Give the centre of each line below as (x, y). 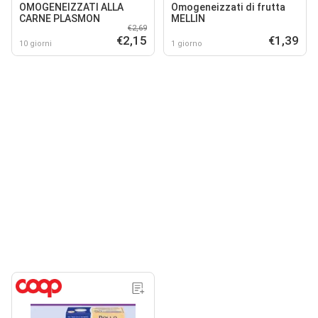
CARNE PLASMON (60, 18)
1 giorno (187, 43)
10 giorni (35, 43)
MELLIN (188, 18)
